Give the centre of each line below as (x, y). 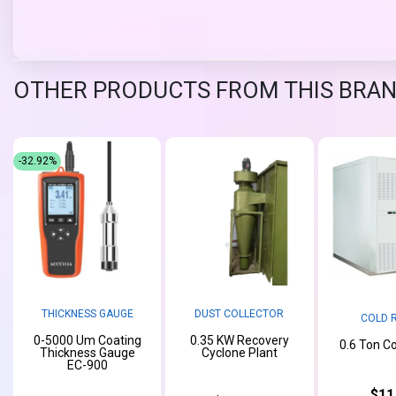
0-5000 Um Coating (87, 340)
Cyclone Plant (239, 352)
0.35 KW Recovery (239, 340)
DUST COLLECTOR (240, 313)
